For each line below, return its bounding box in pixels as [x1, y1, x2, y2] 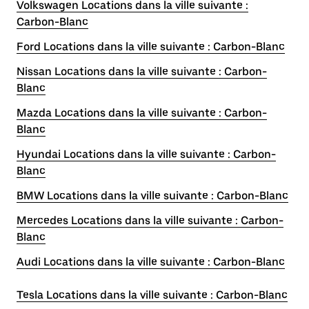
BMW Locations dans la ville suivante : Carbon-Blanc [17, 189, 288, 202]
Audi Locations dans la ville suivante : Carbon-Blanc [17, 255, 285, 268]
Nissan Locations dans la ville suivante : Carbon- [17, 65, 267, 78]
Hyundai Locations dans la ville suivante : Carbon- [17, 148, 276, 161]
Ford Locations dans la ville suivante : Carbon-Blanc [17, 40, 285, 53]
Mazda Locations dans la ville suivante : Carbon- [17, 106, 267, 119]
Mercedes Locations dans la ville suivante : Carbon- [17, 214, 283, 227]
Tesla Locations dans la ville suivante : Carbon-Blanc [17, 288, 288, 301]
